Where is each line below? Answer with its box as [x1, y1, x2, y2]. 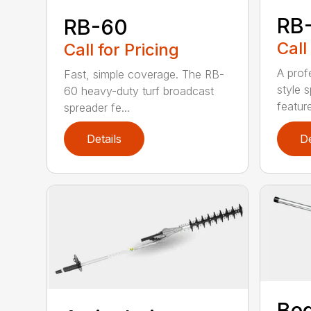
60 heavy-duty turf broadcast [64, 83, 215, 98]
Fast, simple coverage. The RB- [64, 67, 225, 81]
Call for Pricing [64, 39, 180, 60]
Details [87, 131, 122, 146]
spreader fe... [64, 100, 131, 115]
